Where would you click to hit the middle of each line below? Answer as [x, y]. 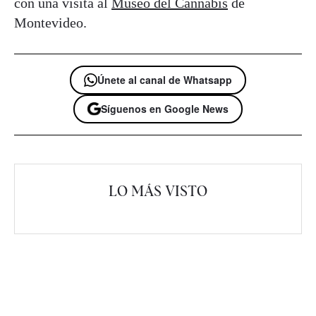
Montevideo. [50, 22]
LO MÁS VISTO [158, 191]
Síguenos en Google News [165, 108]
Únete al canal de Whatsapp [165, 79]
